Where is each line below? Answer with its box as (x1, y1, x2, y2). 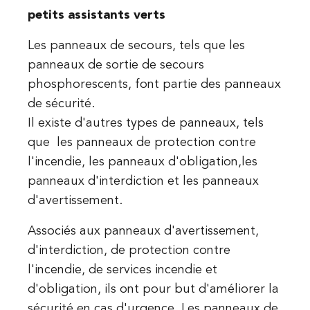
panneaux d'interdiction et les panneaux (28, 175, 259, 188)
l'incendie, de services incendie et (28, 264, 217, 276)
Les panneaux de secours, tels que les (28, 39, 245, 52)
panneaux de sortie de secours (28, 59, 204, 71)
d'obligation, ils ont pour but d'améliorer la (28, 283, 279, 295)
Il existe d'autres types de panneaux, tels (28, 117, 264, 129)
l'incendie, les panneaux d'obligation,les (28, 156, 257, 168)
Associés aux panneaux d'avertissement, (28, 225, 259, 237)
